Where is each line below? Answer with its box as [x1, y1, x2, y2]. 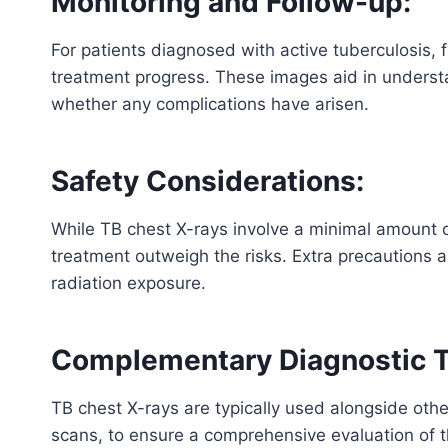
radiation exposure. [51, 272, 206, 293]
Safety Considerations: [51, 163, 364, 198]
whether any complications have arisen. [51, 93, 369, 114]
